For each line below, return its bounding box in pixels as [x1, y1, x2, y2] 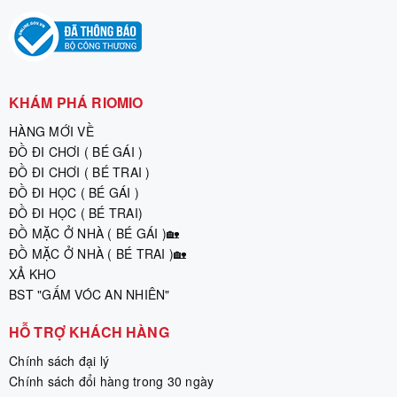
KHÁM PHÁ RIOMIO [9, 91, 144, 113]
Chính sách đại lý [9, 351, 110, 370]
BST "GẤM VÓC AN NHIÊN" [9, 284, 170, 303]
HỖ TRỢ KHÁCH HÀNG [9, 321, 169, 342]
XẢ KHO [9, 264, 57, 283]
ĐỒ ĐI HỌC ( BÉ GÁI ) [9, 183, 139, 201]
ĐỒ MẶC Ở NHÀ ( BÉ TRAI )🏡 [9, 244, 187, 262]
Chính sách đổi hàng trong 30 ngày [9, 371, 214, 390]
